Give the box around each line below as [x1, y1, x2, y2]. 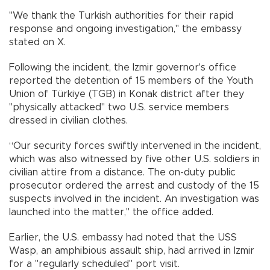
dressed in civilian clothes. [9, 116, 128, 126]
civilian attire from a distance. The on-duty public [9, 168, 236, 178]
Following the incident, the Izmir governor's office [9, 63, 236, 73]
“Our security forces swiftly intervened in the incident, [9, 141, 261, 151]
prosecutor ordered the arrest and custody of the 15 [9, 181, 259, 191]
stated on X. [9, 37, 66, 48]
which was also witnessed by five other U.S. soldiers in [9, 154, 260, 165]
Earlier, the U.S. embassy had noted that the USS [9, 233, 237, 243]
